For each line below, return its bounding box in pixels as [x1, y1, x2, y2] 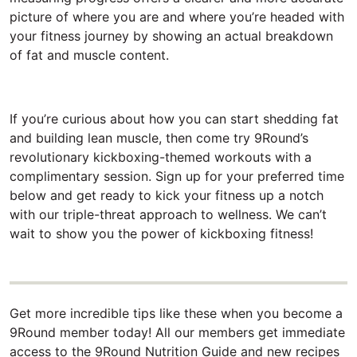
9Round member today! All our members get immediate [10, 324, 345, 341]
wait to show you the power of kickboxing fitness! [10, 225, 317, 241]
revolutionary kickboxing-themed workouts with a [10, 148, 312, 165]
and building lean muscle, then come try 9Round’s [10, 129, 308, 146]
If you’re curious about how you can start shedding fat [10, 110, 339, 127]
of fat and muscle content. [10, 46, 169, 63]
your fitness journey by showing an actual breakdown [10, 27, 333, 44]
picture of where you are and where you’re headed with [10, 8, 344, 25]
